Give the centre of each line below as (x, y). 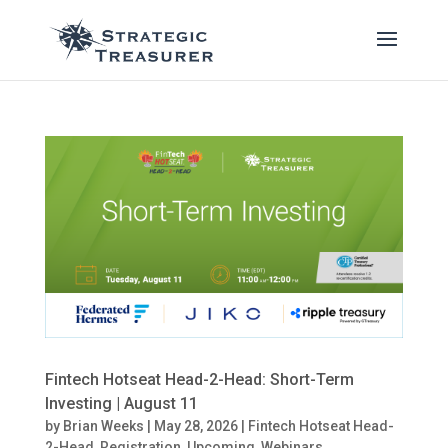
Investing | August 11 (121, 403)
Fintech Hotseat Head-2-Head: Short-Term (199, 379)
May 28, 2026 (195, 425)
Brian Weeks (103, 425)
